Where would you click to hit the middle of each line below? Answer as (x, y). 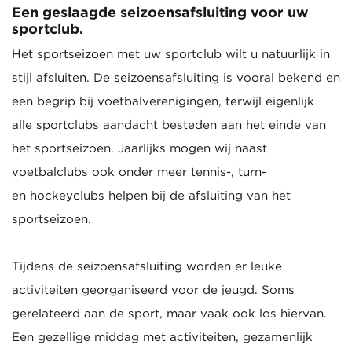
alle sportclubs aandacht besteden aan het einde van (169, 125)
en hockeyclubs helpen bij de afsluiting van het (151, 196)
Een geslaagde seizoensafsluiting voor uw (160, 11)
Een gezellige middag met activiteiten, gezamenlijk (162, 337)
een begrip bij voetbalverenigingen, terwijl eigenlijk (163, 101)
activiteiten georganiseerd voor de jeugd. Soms (153, 290)
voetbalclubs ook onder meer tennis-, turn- (139, 172)
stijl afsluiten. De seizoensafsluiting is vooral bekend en (176, 78)
